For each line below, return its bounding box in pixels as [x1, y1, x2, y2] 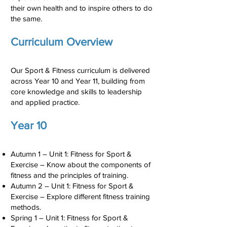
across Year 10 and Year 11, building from [11, 77, 145, 85]
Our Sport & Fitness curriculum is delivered [11, 66, 150, 74]
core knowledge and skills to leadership [11, 87, 142, 96]
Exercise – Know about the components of [11, 160, 150, 169]
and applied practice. [11, 98, 80, 106]
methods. [11, 203, 41, 211]
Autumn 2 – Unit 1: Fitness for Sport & [11, 181, 134, 190]
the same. [11, 14, 42, 23]
